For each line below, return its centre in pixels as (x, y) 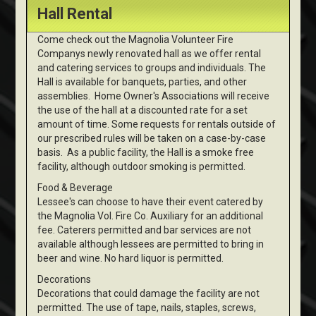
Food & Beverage (75, 188)
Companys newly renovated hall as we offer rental (150, 54)
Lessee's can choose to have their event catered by (151, 202)
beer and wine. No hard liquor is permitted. (131, 259)
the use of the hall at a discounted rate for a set (143, 110)
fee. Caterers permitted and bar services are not (145, 230)
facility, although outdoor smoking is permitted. (142, 167)
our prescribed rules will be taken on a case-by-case (152, 139)
